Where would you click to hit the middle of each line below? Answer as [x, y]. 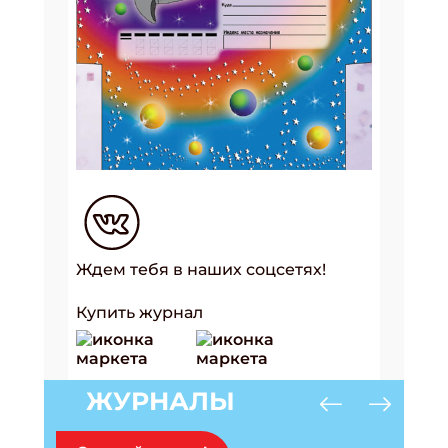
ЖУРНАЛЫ [160, 401]
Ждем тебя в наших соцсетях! [201, 270]
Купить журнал [139, 313]
